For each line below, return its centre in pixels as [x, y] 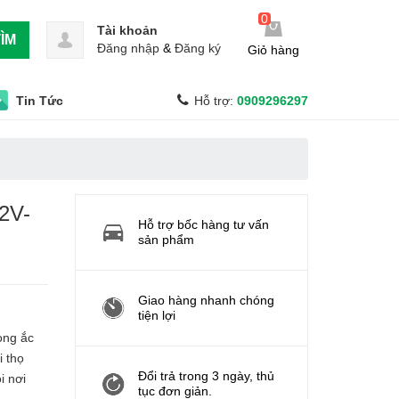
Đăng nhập [128, 48]
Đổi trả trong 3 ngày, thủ [206, 376]
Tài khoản [127, 30]
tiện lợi [156, 315]
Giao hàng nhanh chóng [206, 300]
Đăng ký [198, 48]
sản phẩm [166, 240]
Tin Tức [40, 101]
